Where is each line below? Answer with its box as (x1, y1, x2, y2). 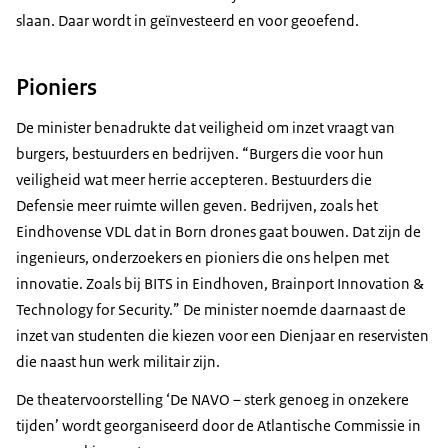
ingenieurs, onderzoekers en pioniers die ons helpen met (16, 247, 389, 267)
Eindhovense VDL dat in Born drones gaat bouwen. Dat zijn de (16, 221, 421, 241)
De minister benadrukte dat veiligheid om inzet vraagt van (16, 117, 395, 137)
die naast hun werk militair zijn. (16, 351, 220, 371)
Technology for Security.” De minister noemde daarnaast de (16, 299, 406, 319)
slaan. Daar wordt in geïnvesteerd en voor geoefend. (16, 10, 359, 30)
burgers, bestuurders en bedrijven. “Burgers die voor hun (16, 143, 384, 163)
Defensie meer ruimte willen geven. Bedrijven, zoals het (16, 195, 378, 215)
